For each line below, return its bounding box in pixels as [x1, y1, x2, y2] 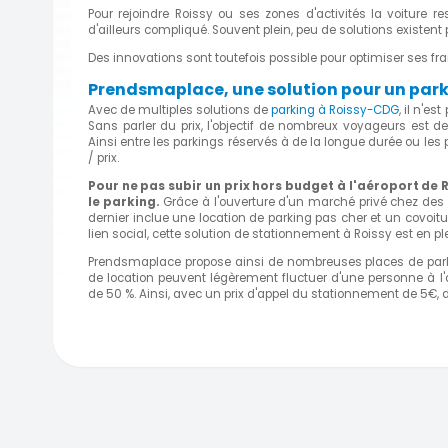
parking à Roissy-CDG [271, 102, 400, 119]
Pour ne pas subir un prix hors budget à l [88, 177, 353, 194]
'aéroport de [352, 177, 442, 194]
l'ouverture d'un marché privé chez [213, 193, 423, 210]
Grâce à [159, 193, 214, 210]
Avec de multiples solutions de [88, 102, 272, 119]
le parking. [88, 193, 160, 210]
